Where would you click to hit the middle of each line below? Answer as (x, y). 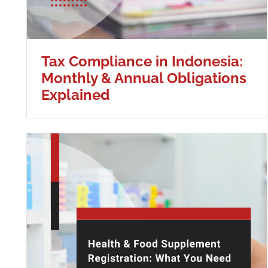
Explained (75, 95)
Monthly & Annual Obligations (144, 78)
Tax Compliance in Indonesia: (142, 62)
